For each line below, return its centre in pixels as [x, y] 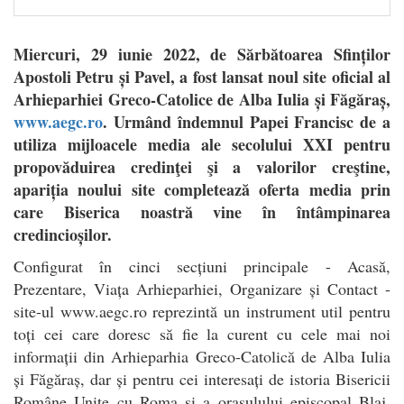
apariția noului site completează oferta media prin [202, 189]
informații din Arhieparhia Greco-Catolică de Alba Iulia [202, 356]
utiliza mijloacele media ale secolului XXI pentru [202, 144]
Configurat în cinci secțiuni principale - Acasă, [202, 266]
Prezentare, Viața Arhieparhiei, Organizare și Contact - [202, 288]
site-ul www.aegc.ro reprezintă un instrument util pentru [202, 311]
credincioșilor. [63, 234]
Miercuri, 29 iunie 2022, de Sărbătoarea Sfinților [202, 54]
